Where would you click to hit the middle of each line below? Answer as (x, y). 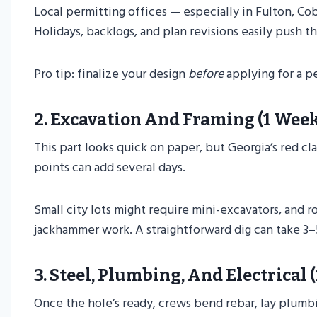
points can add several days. (110, 168)
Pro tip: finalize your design (111, 74)
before (206, 74)
